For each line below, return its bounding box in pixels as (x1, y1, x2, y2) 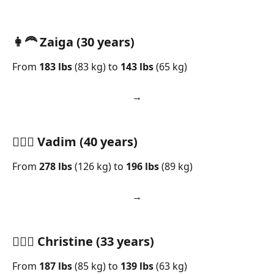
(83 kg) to (72, 59, 120, 73)
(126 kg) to (72, 160, 126, 174)
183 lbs (39, 59, 72, 73)
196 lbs (126, 160, 159, 174)
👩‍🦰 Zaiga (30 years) (12, 33, 135, 50)
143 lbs (120, 59, 154, 73)
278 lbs (39, 160, 72, 174)
